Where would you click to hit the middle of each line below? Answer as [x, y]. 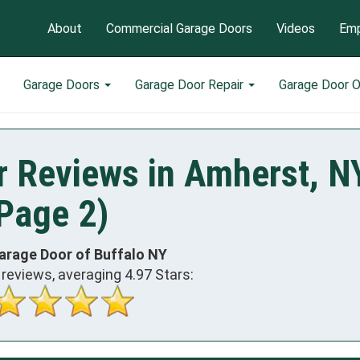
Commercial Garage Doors [179, 28]
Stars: [173, 274]
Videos [296, 28]
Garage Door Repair [191, 84]
